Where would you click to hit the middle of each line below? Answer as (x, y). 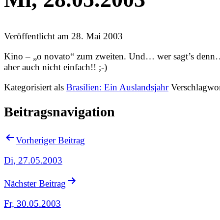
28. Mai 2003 (97, 36)
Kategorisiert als (35, 87)
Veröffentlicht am (38, 36)
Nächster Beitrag (35, 184)
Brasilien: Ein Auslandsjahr (117, 87)
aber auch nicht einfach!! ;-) (55, 67)
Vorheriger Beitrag (50, 140)
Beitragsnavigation (59, 112)
